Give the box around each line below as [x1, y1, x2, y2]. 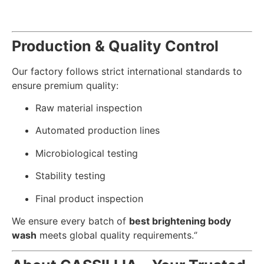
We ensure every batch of [12, 214, 129, 227]
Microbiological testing [35, 147, 138, 159]
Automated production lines [35, 124, 160, 137]
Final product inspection [35, 192, 143, 204]
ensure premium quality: [12, 79, 118, 91]
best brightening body [129, 214, 231, 227]
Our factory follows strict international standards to [12, 65, 242, 77]
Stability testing [35, 170, 105, 182]
